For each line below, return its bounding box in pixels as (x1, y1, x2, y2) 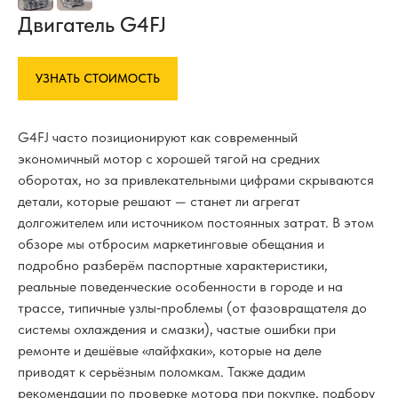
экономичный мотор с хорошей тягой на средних (18, 150, 320, 168)
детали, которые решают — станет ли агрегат (18, 193, 300, 211)
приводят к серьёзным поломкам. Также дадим (18, 363, 306, 381)
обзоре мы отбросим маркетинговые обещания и (18, 235, 324, 253)
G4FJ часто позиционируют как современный (18, 129, 298, 147)
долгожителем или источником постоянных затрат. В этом (18, 214, 374, 232)
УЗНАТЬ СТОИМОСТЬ (36, 71, 160, 86)
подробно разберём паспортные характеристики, (18, 257, 328, 275)
